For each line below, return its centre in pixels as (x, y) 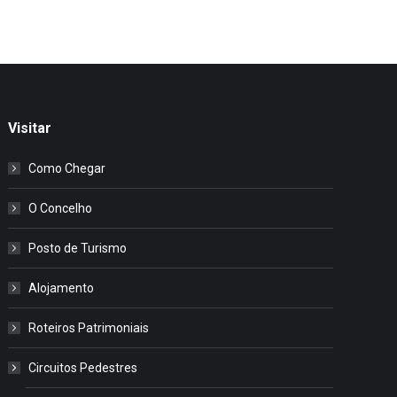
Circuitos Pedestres (83, 367)
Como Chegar (67, 168)
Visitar (30, 128)
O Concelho (61, 208)
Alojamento (62, 288)
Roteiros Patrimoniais (89, 327)
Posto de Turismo (78, 248)
